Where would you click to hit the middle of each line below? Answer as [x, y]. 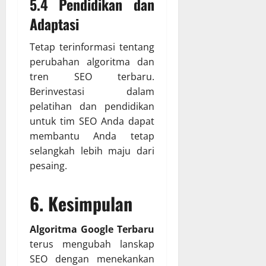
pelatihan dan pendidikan [92, 107]
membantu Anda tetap [92, 136]
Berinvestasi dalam [92, 92]
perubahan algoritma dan [92, 62]
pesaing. [48, 166]
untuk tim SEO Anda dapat [92, 121]
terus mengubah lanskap [92, 244]
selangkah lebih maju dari [92, 151]
